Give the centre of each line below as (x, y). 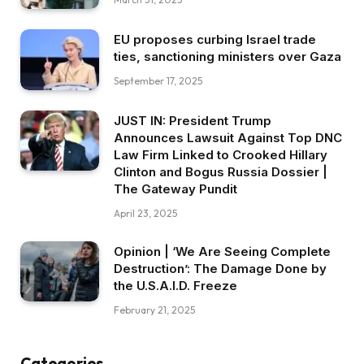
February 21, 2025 (154, 310)
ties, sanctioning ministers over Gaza (227, 56)
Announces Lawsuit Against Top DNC (228, 137)
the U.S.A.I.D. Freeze (175, 285)
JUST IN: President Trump (193, 120)
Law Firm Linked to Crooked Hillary (221, 154)
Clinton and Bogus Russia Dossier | (221, 171)
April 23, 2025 (145, 213)
